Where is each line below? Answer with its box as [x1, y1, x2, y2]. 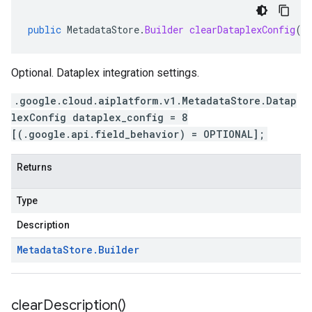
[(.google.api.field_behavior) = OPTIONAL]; [11, 127, 265, 141]
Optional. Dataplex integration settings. [11, 66, 199, 79]
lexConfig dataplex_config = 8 [11, 111, 188, 124]
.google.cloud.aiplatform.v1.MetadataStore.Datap [14, 94, 297, 107]
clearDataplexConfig [189, 23, 295, 36]
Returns [17, 162, 52, 173]
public [28, 23, 61, 36]
